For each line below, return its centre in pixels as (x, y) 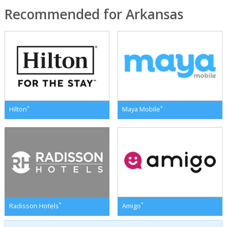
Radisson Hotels (34, 206)
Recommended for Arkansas (94, 14)
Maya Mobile (141, 109)
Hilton (18, 109)
